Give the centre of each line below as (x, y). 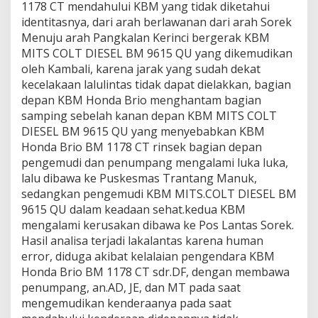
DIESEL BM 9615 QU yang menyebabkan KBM (143, 131)
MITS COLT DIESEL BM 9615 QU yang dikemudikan (157, 53)
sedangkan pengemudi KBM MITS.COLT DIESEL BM (159, 194)
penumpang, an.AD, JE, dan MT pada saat (131, 287)
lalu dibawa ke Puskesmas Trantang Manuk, (139, 178)
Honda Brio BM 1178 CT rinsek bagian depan (142, 147)
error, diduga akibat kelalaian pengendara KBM (148, 256)
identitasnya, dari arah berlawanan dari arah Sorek (157, 22)
